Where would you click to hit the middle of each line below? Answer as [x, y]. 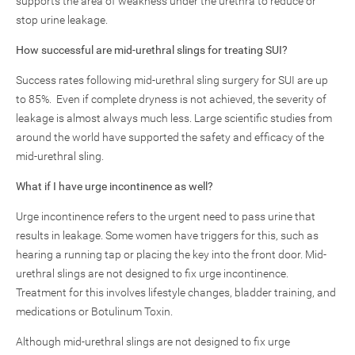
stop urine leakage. [62, 20]
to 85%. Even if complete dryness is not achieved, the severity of [171, 99]
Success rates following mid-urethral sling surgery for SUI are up [172, 80]
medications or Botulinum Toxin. [94, 311]
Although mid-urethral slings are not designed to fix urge [153, 342]
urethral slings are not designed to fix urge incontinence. [152, 273]
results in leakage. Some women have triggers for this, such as [167, 235]
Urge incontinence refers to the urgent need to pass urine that [166, 216]
